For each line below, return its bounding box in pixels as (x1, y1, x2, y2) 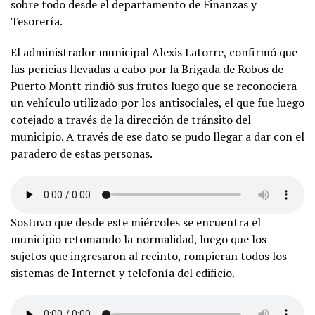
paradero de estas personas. (11, 146, 153, 162)
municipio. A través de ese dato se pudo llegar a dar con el (11, 129, 304, 145)
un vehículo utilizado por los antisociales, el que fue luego (11, 95, 304, 111)
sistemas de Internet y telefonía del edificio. (11, 265, 235, 281)
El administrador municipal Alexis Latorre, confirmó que (11, 44, 297, 60)
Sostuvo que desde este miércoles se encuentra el (11, 214, 261, 231)
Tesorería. (11, 13, 63, 30)
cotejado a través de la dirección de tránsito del (11, 112, 251, 128)
